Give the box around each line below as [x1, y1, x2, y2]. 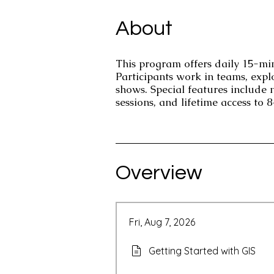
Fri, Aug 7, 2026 [129, 216, 195, 228]
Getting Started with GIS [149, 245, 256, 257]
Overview [116, 162, 202, 183]
